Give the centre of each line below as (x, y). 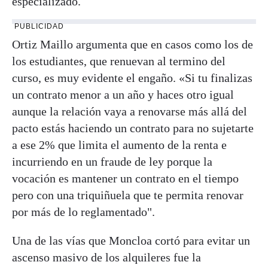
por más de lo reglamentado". (83, 211)
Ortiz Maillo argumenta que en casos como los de (133, 44)
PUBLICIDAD (39, 26)
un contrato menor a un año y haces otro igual (123, 94)
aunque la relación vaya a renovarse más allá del (130, 111)
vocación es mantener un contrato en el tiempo (125, 178)
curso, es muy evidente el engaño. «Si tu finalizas (132, 77)
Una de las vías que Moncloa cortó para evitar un (131, 240)
